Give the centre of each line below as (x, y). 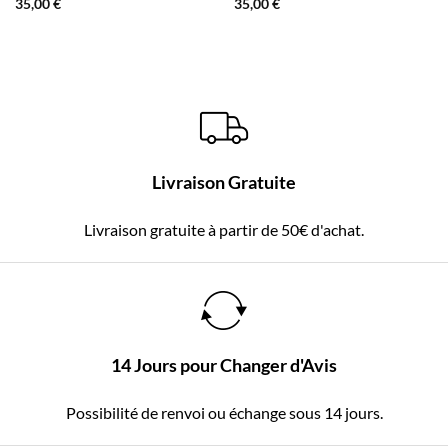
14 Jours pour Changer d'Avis (224, 365)
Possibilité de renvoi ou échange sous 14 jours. (224, 413)
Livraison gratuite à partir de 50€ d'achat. (224, 230)
